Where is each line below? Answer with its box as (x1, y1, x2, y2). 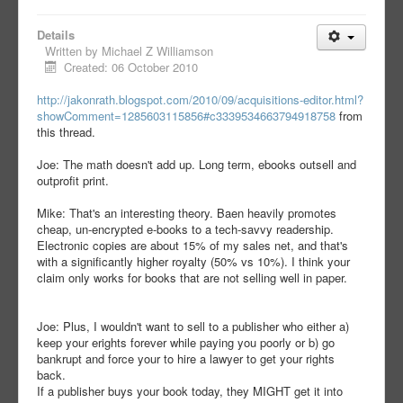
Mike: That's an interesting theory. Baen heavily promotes (37, 204, 336, 222)
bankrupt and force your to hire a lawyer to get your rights (37, 350, 335, 368)
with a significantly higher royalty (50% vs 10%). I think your (37, 253, 350, 271)
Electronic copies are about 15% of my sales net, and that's (37, 237, 348, 255)
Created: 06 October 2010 (64, 58, 199, 76)
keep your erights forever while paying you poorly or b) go (37, 334, 335, 352)
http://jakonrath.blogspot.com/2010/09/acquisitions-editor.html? (37, 91, 363, 109)
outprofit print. (37, 172, 109, 190)
